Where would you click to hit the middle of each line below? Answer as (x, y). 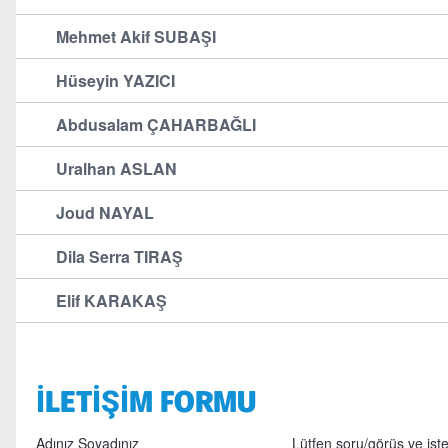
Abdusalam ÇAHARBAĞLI (155, 124)
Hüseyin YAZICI (115, 80)
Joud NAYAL (104, 212)
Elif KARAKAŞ (111, 300)
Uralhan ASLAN (116, 168)
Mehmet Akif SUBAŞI (135, 36)
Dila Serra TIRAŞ (119, 256)
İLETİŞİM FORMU (145, 401)
